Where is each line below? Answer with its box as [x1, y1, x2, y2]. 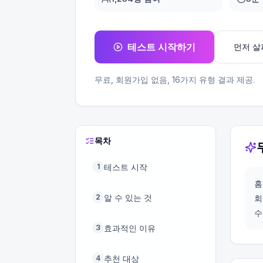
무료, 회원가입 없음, [95, 75, 172, 85]
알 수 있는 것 [104, 192, 152, 203]
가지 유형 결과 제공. [180, 75, 255, 85]
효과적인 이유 [104, 222, 156, 233]
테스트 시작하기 [127, 41, 195, 53]
